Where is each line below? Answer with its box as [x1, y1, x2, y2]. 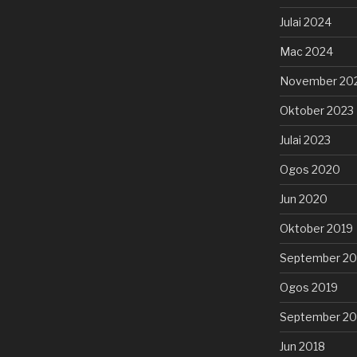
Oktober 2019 [279, 221, 353, 235]
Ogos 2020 [279, 162, 340, 176]
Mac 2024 [279, 44, 333, 58]
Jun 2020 [279, 191, 328, 206]
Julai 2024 [279, 14, 331, 29]
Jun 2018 [279, 339, 325, 353]
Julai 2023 [279, 132, 331, 147]
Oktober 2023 [279, 103, 354, 117]
